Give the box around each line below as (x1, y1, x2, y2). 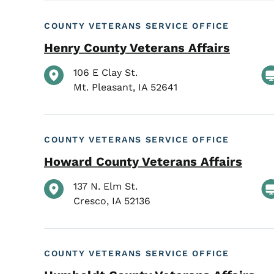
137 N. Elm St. (73, 180, 138, 192)
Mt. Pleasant (73, 81, 133, 93)
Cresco (73, 194, 106, 207)
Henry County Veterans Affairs (44, 40, 230, 56)
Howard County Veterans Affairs (44, 154, 242, 169)
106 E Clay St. (73, 66, 138, 78)
